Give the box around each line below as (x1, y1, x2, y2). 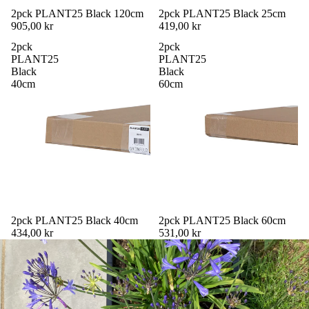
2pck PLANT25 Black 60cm (159, 214, 286, 226)
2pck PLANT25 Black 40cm (11, 214, 138, 226)
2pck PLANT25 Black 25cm (159, 7, 286, 19)
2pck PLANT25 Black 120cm (11, 7, 143, 19)
